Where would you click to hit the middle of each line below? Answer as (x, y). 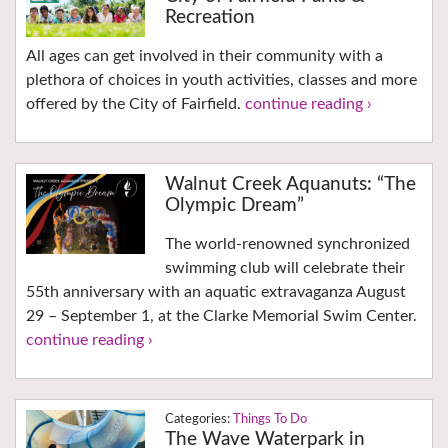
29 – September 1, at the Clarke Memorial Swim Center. (221, 316)
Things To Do (269, 420)
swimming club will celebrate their (284, 268)
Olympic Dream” (234, 206)
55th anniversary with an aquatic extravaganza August (216, 292)
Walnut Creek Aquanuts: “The (290, 185)
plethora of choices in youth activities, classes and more (221, 80)
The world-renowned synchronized (287, 244)
